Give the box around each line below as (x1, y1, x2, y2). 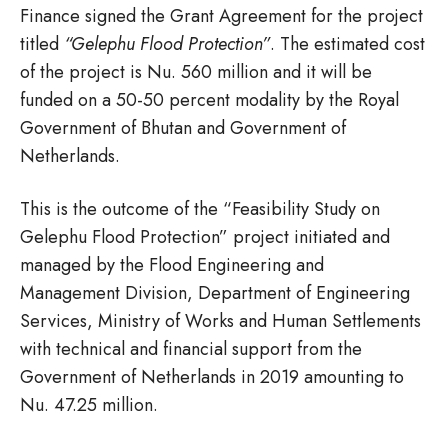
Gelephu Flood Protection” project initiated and (20, 224, 390, 250)
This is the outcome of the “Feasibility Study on (20, 196, 380, 222)
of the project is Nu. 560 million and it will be (20, 59, 372, 85)
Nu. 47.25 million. (20, 392, 158, 418)
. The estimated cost (270, 31, 425, 57)
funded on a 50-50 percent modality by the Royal (20, 87, 399, 113)
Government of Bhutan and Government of (20, 115, 346, 141)
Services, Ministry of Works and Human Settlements (20, 308, 421, 334)
